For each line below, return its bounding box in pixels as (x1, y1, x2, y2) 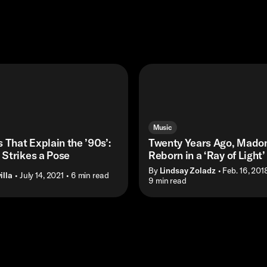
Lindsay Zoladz (159, 164, 216, 176)
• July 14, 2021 (15, 170, 64, 181)
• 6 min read (66, 170, 109, 181)
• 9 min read (144, 175, 187, 186)
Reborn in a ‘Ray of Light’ (148, 148, 265, 163)
